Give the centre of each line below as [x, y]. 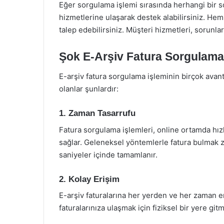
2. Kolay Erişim [89, 179]
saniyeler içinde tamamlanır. [108, 154]
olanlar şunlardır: [89, 89]
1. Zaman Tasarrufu [97, 113]
